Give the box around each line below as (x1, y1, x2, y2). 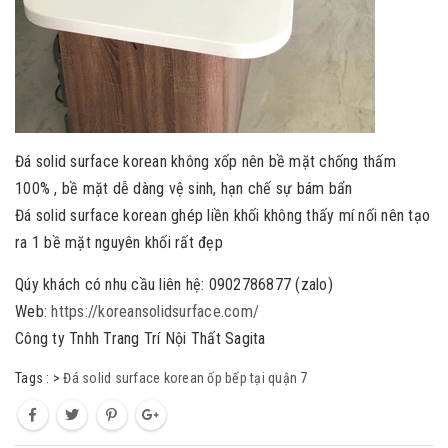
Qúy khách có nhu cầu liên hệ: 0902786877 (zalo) (15, 275, 333, 294)
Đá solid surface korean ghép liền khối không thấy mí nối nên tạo (15, 206, 430, 225)
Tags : (15, 370, 53, 386)
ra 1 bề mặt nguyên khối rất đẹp (15, 233, 223, 252)
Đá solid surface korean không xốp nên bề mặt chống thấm (15, 152, 396, 171)
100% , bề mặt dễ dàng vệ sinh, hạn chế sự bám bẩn (15, 179, 357, 198)
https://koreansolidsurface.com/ (51, 302, 259, 321)
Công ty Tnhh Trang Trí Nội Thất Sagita (15, 329, 270, 348)
